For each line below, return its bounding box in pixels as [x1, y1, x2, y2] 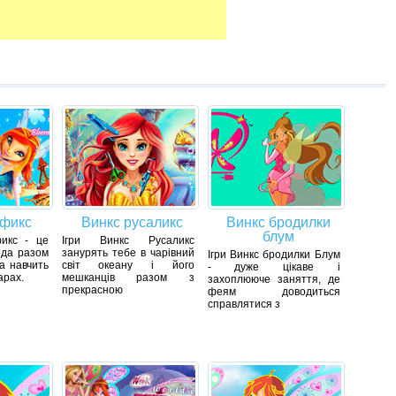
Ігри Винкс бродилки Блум [207, 248, 340, 262]
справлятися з [207, 298, 280, 311]
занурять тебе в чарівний [61, 247, 194, 260]
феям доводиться [207, 286, 340, 299]
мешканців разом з [61, 271, 194, 285]
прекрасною [61, 284, 123, 297]
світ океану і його [61, 259, 194, 272]
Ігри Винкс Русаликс [61, 234, 194, 247]
